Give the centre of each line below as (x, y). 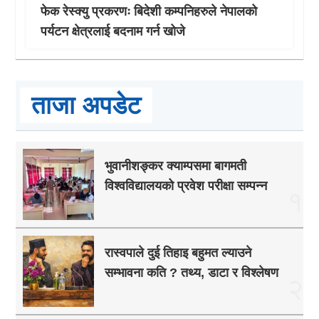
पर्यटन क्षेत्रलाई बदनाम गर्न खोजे (113, 32)
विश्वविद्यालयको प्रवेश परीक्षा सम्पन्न (186, 186)
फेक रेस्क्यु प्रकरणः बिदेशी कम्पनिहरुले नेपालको (149, 12)
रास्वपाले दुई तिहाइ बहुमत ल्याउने (178, 253)
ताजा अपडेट (87, 105)
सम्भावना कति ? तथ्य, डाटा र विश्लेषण (192, 273)
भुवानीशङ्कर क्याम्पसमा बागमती (176, 166)
